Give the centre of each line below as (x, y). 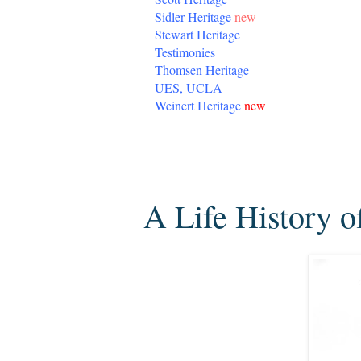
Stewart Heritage (197, 34)
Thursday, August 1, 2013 (230, 165)
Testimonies (185, 52)
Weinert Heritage (198, 105)
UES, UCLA (189, 87)
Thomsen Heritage (202, 70)
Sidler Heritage (193, 17)
